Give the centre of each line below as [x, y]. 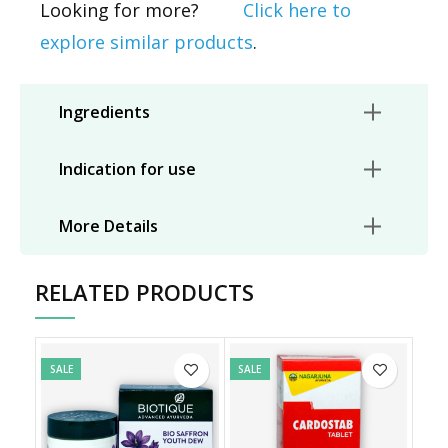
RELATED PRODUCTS [144, 291]
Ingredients [104, 111]
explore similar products [146, 41]
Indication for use [127, 168]
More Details [108, 225]
